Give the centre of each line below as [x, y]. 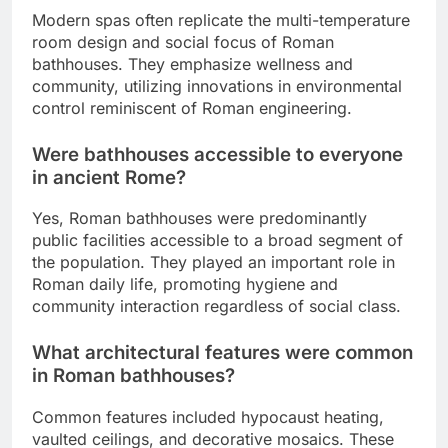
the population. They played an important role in [213, 262]
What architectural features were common [222, 353]
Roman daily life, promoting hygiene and [185, 284]
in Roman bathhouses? [133, 376]
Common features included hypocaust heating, [208, 417]
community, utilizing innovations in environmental [217, 85]
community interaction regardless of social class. [216, 306]
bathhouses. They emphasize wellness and [192, 63]
